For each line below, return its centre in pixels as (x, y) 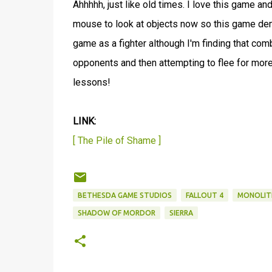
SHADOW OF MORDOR (116, 212)
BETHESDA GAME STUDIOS (124, 195)
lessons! (91, 82)
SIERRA (181, 212)
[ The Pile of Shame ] (117, 140)
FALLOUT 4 (204, 195)
